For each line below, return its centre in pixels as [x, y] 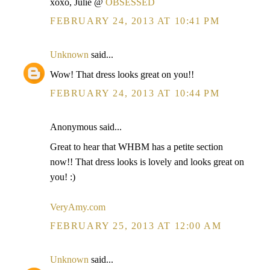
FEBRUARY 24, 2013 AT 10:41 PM [135, 21]
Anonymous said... [86, 127]
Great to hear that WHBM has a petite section [137, 147]
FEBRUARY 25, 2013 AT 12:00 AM [136, 226]
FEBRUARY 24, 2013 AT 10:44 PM [135, 93]
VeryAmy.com [78, 207]
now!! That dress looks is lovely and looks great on [147, 162]
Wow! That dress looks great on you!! [122, 74]
